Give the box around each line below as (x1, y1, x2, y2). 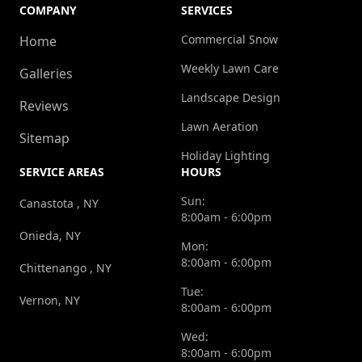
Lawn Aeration (181, 119, 259, 135)
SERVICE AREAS (19, 164, 104, 180)
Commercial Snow (181, 32, 278, 48)
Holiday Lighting (181, 148, 270, 164)
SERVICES (181, 2, 233, 19)
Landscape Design (181, 90, 280, 106)
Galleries (19, 65, 73, 83)
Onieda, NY (19, 228, 81, 244)
